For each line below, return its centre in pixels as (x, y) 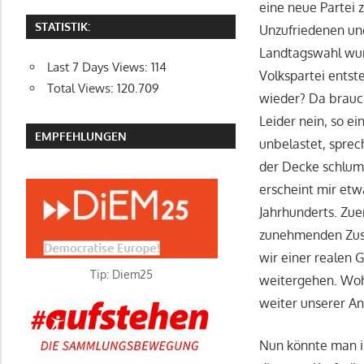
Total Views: (82, 89)
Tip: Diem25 (122, 274)
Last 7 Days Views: (99, 67)
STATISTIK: (63, 27)
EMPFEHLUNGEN (81, 136)
